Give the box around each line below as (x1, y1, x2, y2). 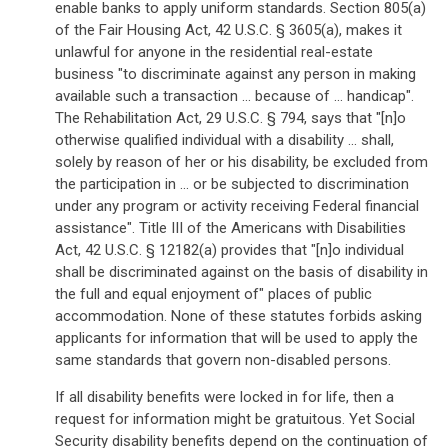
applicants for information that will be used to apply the (55, 329, 418, 347)
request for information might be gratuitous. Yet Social (55, 410, 415, 428)
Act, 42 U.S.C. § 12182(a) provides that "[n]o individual (55, 241, 404, 259)
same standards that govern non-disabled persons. (55, 351, 391, 369)
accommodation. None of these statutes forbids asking (55, 307, 422, 325)
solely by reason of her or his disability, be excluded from (55, 153, 428, 171)
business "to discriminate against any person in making (55, 65, 416, 83)
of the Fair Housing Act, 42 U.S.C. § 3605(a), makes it (55, 21, 402, 39)
